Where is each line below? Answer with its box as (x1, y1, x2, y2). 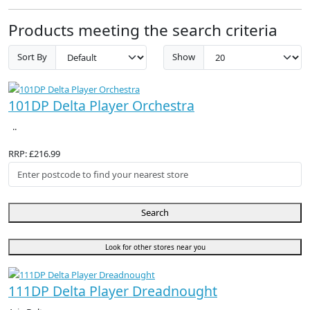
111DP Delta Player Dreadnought (8, 282, 217, 301)
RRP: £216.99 (8, 147, 60, 160)
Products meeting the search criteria (8, 19, 277, 41)
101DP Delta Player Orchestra (8, 96, 194, 115)
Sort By (17, 51, 47, 64)
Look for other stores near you (104, 242, 206, 253)
